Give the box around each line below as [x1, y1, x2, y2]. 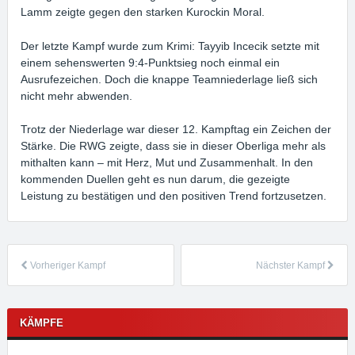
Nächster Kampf [255, 259, 327, 271]
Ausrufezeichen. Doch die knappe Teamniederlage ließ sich [21, 72, 319, 86]
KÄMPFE [20, 316, 64, 329]
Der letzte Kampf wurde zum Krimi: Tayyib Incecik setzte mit [21, 39, 320, 52]
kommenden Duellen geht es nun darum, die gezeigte [21, 173, 291, 186]
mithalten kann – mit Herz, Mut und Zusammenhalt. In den [21, 156, 314, 170]
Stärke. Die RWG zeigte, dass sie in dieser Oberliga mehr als [21, 139, 326, 153]
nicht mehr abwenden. [21, 89, 133, 102]
